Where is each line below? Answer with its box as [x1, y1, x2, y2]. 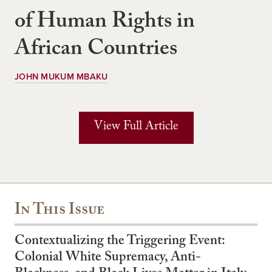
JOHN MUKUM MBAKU [15, 70, 108, 83]
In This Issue [15, 198, 104, 225]
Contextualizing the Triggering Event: [15, 231, 225, 253]
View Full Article [93, 117, 178, 138]
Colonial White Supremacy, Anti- [15, 247, 201, 270]
